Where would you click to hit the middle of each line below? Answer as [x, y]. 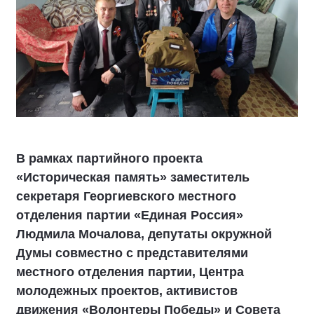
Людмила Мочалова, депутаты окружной [144, 234]
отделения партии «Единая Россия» [130, 215]
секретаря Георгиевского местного [126, 196]
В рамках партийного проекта [109, 158]
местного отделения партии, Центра [130, 272]
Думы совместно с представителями [132, 253]
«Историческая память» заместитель [133, 177]
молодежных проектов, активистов [127, 291]
